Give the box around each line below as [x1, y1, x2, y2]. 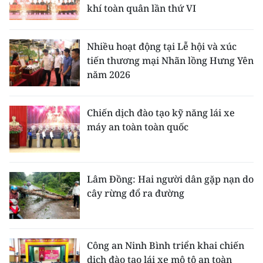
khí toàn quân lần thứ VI [87, 2, 196, 15]
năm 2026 [87, 68, 130, 81]
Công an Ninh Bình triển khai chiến [87, 239, 244, 252]
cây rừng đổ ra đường [87, 187, 184, 200]
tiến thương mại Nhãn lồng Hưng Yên [87, 54, 254, 67]
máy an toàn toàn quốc [87, 120, 188, 133]
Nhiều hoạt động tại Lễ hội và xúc [87, 40, 237, 53]
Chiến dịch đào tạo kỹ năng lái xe [87, 106, 235, 119]
